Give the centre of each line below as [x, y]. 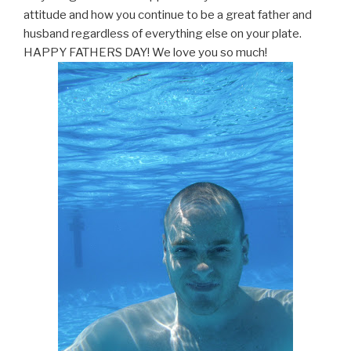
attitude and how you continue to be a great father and [168, 15]
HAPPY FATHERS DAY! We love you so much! [145, 53]
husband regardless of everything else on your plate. [163, 34]
